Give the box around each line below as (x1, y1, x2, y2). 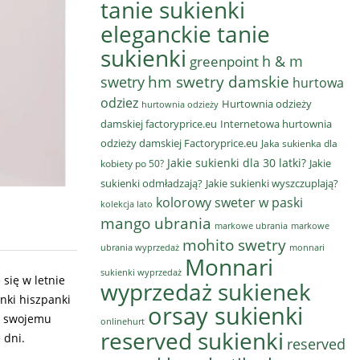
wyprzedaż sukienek (100, 276, 311, 307)
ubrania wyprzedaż (100, 241, 179, 253)
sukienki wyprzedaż (100, 266, 182, 278)
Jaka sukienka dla (261, 137, 337, 150)
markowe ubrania (215, 219, 288, 231)
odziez (100, 94, 138, 112)
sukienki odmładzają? (100, 176, 202, 190)
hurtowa (292, 74, 344, 92)
